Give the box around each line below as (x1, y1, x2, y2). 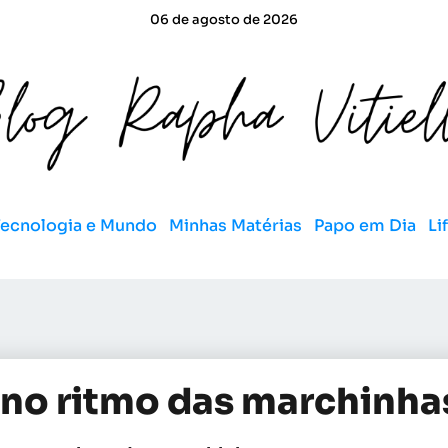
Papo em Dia (314, 214, 416, 236)
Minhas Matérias (169, 214, 302, 236)
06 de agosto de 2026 (150, 11, 298, 28)
